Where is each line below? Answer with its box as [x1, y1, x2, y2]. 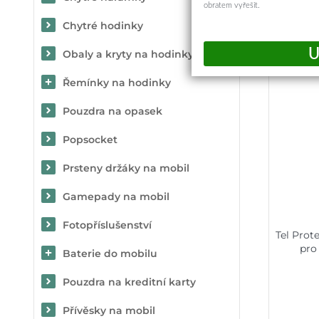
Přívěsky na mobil [63, 304, 155, 317]
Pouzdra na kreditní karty [63, 276, 196, 288]
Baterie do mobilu [63, 247, 157, 260]
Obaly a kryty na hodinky [63, 48, 194, 61]
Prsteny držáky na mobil [63, 162, 189, 174]
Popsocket [63, 133, 117, 146]
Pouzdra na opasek [63, 105, 162, 117]
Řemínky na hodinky [63, 76, 171, 89]
